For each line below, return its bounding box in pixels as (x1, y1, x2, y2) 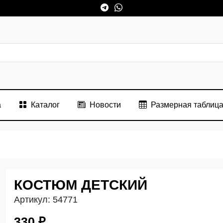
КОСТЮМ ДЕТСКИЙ (14, 177, 147, 193)
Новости (89, 100, 121, 109)
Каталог (30, 100, 60, 109)
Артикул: (14, 194, 50, 205)
